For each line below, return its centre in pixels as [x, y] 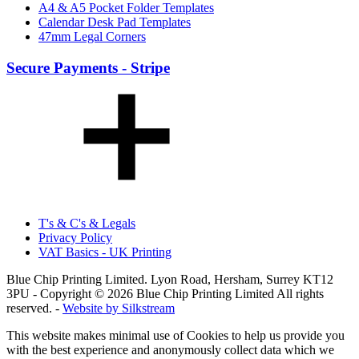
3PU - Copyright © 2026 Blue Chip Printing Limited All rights [165, 293]
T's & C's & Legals [87, 223]
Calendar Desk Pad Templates [115, 22]
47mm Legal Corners [92, 37]
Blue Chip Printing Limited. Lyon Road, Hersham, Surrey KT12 [170, 279]
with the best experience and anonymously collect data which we [170, 349]
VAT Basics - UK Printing [105, 252]
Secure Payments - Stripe [88, 67]
